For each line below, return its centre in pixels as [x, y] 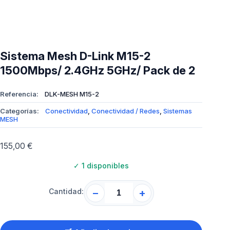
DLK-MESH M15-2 [72, 94]
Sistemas [178, 111]
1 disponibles [104, 166]
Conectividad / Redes [126, 111]
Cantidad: [66, 191]
